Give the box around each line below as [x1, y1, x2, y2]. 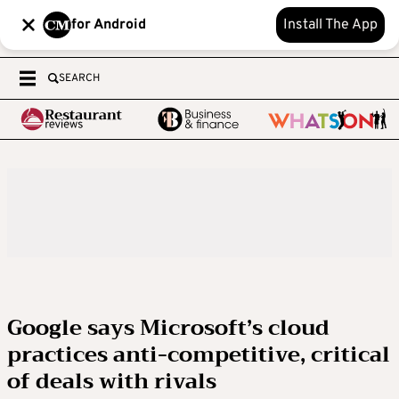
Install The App [283, 16, 378, 34]
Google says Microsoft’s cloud [7, 309, 330, 346]
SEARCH [59, 71, 100, 85]
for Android [71, 16, 146, 34]
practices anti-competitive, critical [7, 336, 390, 373]
